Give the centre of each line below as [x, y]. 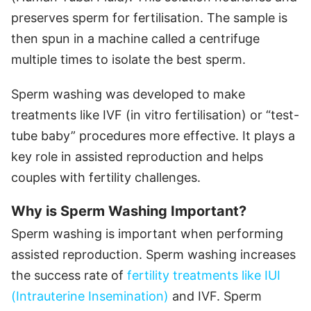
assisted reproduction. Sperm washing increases [153, 254]
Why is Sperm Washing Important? [129, 211]
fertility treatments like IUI [204, 275]
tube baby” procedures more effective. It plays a [153, 135]
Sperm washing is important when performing [147, 233]
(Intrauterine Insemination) [90, 296]
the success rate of [69, 275]
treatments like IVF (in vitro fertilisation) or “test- [155, 115]
